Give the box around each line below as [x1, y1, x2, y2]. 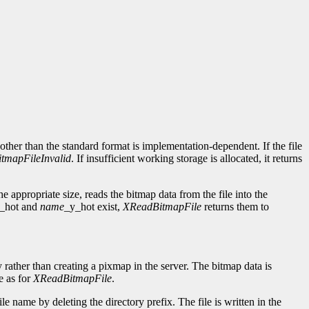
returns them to [201, 201, 269, 213]
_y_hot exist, [64, 201, 123, 213]
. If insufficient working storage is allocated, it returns [71, 152, 302, 165]
